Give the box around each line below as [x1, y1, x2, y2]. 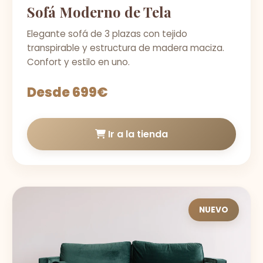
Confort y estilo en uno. [27, 56, 130, 68]
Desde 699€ [27, 83, 108, 102]
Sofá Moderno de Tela [27, 2, 171, 21]
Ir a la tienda [106, 127, 168, 141]
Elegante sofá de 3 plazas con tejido [27, 28, 187, 40]
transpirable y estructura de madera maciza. [27, 42, 224, 54]
